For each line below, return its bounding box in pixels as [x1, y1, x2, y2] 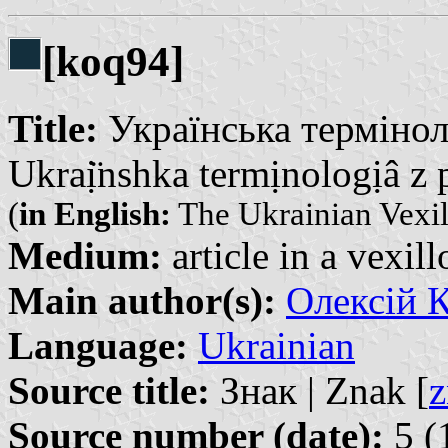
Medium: [8, 233, 162, 277]
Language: [8, 323, 188, 367]
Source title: [8, 368, 210, 412]
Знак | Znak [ [210, 368, 429, 412]
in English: [19, 195, 171, 232]
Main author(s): [8, 278, 276, 322]
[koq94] [42, 38, 184, 86]
